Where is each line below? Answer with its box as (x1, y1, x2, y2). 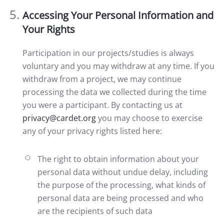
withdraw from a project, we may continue (22, 73, 181, 84)
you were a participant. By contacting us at (22, 99, 182, 110)
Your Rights (22, 22, 75, 36)
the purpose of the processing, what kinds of (37, 179, 205, 190)
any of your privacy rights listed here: (22, 125, 162, 136)
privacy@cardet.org (22, 112, 96, 123)
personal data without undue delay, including (37, 166, 208, 177)
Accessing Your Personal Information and (22, 8, 213, 22)
